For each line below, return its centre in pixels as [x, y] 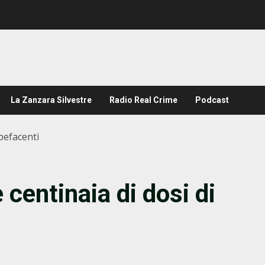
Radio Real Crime [143, 100]
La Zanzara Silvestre [51, 100]
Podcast [212, 100]
